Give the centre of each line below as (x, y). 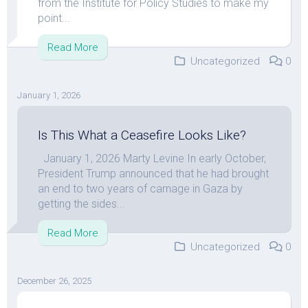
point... (54, 18)
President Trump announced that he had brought (153, 174)
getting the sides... (81, 204)
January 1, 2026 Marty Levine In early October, (152, 158)
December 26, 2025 (54, 281)
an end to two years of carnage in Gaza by (140, 189)
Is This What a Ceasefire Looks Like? (142, 135)
